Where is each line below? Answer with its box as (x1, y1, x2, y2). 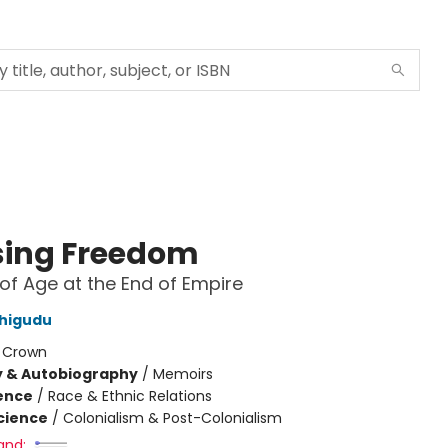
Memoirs (152, 364, 213, 384)
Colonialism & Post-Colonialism (62, 408, 282, 428)
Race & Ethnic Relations (47, 386, 212, 406)
